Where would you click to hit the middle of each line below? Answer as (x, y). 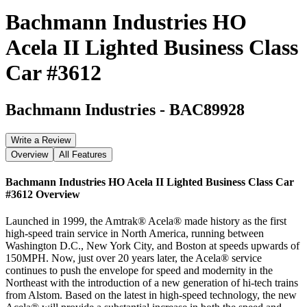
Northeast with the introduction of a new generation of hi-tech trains (152, 283)
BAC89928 (207, 109)
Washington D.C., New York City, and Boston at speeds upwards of (152, 246)
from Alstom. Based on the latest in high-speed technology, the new (151, 295)
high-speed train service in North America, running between (135, 234)
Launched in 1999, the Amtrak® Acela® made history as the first (146, 221)
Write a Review (41, 140)
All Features (83, 154)
